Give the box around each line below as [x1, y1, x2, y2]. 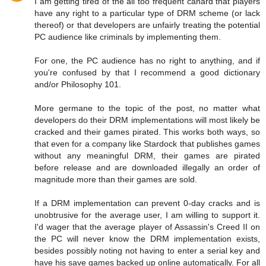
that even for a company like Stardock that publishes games [34, 138, 260, 148]
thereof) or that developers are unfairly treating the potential [34, 20, 260, 30]
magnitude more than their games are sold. [34, 174, 197, 184]
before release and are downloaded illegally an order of [34, 162, 260, 172]
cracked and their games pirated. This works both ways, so [34, 126, 260, 137]
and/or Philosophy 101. [34, 79, 121, 89]
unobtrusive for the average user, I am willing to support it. [34, 210, 260, 220]
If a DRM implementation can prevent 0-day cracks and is [34, 198, 260, 208]
